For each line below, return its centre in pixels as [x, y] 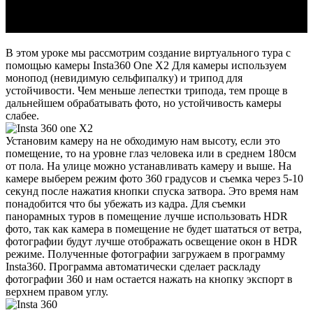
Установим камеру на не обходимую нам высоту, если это [143, 140]
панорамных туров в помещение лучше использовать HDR [147, 216]
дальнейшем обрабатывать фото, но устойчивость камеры [144, 103]
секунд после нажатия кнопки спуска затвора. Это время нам [152, 191]
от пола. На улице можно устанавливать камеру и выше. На [148, 166]
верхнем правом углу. [57, 291]
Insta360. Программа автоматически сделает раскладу [133, 266]
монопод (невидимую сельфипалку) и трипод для [124, 78]
